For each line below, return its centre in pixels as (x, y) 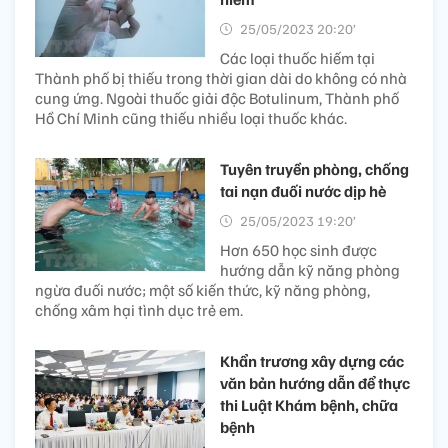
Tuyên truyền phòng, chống (314, 168)
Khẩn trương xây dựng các (312, 360)
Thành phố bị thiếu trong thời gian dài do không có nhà (221, 77)
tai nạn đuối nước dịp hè (303, 190)
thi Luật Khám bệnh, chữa (309, 404)
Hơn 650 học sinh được (298, 249)
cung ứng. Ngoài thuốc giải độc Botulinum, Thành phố (217, 97)
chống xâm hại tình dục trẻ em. (139, 309)
